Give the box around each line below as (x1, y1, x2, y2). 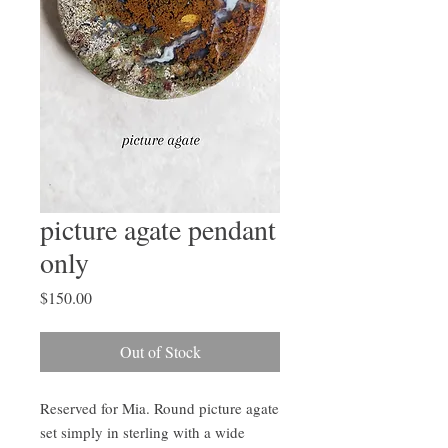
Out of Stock (119, 341, 201, 362)
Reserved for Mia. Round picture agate (40, 398, 279, 418)
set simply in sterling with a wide (40, 422, 245, 442)
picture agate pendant (40, 210, 276, 248)
